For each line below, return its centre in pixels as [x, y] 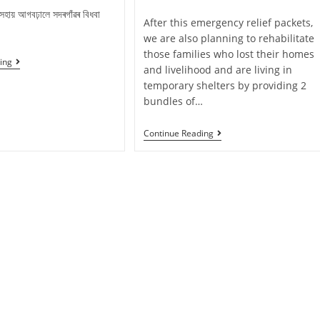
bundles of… [174, 101]
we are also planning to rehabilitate [229, 39]
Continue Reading [179, 134]
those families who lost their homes [229, 54]
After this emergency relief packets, [229, 23]
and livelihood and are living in [218, 70]
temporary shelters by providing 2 [225, 86]
